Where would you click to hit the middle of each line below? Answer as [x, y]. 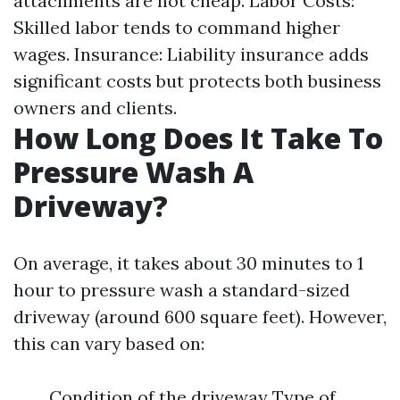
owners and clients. [95, 108]
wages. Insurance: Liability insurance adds [191, 54]
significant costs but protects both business [197, 81]
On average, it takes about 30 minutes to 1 [188, 263]
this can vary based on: [109, 343]
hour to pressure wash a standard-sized [182, 290]
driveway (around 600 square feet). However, [200, 317]
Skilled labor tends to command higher [177, 27]
